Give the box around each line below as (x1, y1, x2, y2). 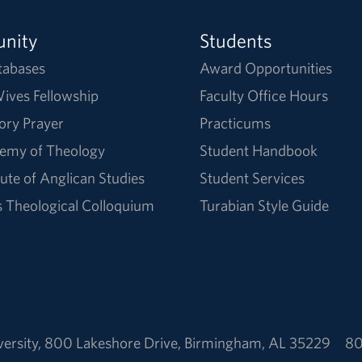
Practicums (200, 113, 271, 133)
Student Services (200, 168, 305, 188)
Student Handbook (200, 141, 318, 161)
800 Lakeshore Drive (44, 333, 178, 353)
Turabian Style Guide (200, 196, 330, 216)
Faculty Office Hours (200, 86, 329, 106)
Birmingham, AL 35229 (183, 333, 330, 353)
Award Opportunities (200, 58, 333, 78)
